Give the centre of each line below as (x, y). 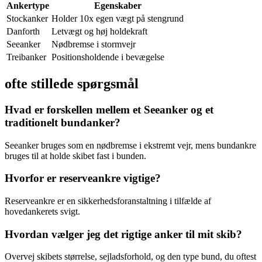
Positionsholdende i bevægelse (108, 57)
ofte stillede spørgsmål (72, 83)
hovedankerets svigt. (42, 212)
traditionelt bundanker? (63, 122)
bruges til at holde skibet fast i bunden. (75, 156)
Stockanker (27, 19)
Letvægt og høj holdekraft (99, 32)
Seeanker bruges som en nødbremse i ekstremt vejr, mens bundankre (130, 145)
